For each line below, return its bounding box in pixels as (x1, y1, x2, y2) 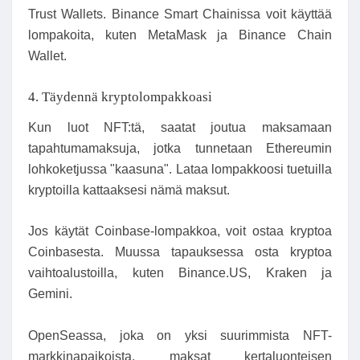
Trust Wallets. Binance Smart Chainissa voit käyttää (28, 6, 332, 21)
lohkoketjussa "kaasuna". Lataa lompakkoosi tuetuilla (28, 162, 332, 176)
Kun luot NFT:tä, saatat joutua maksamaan (28, 120, 332, 134)
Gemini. (28, 287, 72, 301)
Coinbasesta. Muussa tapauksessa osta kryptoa (28, 245, 332, 260)
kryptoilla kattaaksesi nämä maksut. (28, 182, 230, 197)
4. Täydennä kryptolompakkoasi (28, 88, 212, 104)
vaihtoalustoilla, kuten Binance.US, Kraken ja (28, 266, 332, 280)
